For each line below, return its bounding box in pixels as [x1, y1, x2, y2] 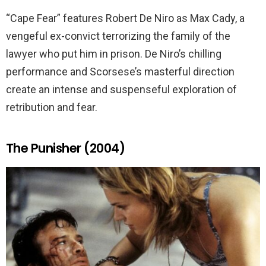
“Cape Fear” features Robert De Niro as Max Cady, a [6, 11, 245, 24]
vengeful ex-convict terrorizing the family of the [6, 29, 230, 42]
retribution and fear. [6, 100, 97, 113]
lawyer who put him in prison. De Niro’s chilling [6, 47, 221, 60]
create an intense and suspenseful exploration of [6, 83, 237, 96]
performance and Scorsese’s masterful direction [6, 65, 235, 78]
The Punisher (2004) [6, 139, 125, 157]
